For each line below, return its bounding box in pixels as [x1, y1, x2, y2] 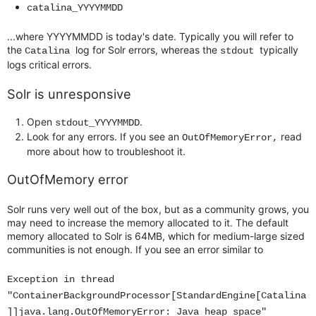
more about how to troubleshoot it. [27, 145, 186, 158]
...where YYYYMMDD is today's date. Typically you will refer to [7, 30, 293, 43]
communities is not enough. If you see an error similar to [7, 243, 263, 255]
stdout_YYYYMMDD [55, 117, 140, 129]
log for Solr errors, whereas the [75, 44, 217, 56]
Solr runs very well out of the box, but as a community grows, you [7, 202, 309, 215]
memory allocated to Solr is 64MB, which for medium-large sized [7, 229, 305, 242]
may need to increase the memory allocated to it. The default [7, 216, 288, 229]
